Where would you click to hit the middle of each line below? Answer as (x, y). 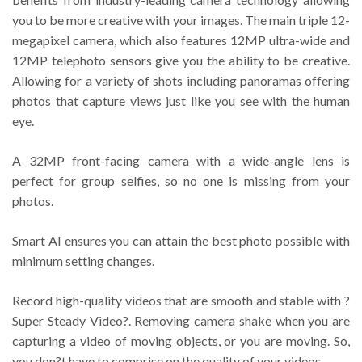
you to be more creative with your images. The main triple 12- (181, 20)
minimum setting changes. (83, 261)
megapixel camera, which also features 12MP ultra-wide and (181, 40)
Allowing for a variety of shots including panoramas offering (181, 81)
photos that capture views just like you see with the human (181, 101)
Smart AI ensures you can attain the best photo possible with (181, 241)
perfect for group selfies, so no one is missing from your (181, 181)
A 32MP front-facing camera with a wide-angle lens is (181, 161)
